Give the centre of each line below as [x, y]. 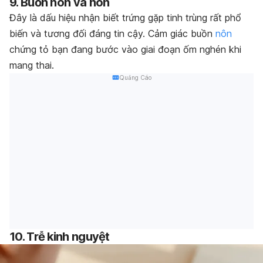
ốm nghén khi [211, 49]
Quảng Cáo [135, 77]
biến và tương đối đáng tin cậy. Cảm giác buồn [112, 33]
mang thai [31, 65]
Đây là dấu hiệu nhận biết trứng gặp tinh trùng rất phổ [125, 17]
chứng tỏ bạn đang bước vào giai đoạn [95, 49]
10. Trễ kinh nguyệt [60, 237]
